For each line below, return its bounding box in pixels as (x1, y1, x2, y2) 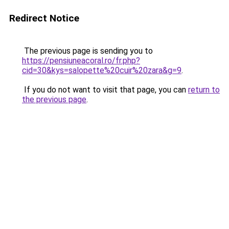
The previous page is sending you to (22, 46, 153, 56)
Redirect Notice (9, 12, 79, 24)
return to (188, 85, 220, 95)
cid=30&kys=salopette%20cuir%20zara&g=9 (22, 65, 181, 75)
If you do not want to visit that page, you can (22, 85, 188, 95)
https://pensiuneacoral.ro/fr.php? (22, 56, 140, 65)
